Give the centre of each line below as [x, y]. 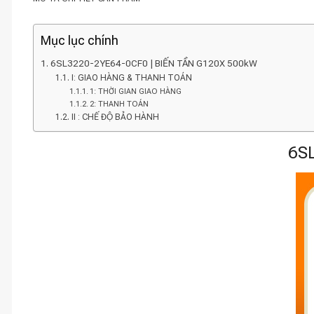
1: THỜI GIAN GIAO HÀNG [135, 91]
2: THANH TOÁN [119, 104]
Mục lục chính [80, 40]
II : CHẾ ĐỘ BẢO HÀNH [115, 117]
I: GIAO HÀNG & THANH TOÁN [131, 78]
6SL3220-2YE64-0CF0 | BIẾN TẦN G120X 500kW [153, 63]
